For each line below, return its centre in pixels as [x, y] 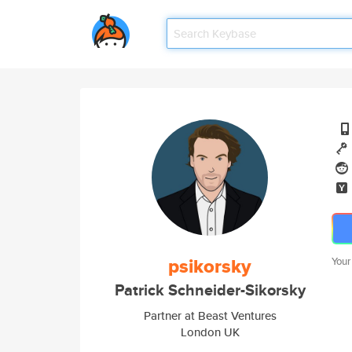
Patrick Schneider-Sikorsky [210, 290]
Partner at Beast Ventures [210, 315]
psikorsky [210, 266]
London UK [210, 332]
